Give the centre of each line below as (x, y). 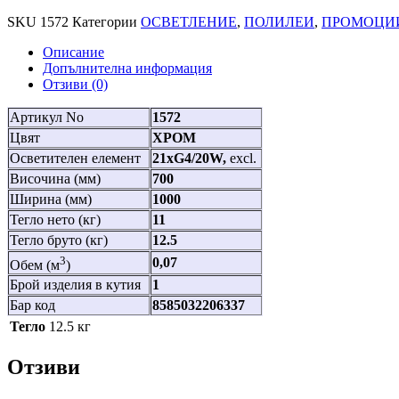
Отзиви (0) (75, 85)
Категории (105, 22)
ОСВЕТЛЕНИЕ (189, 22)
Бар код (33, 305)
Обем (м (35, 265)
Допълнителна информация (127, 69)
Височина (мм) (55, 179)
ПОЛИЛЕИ (279, 22)
